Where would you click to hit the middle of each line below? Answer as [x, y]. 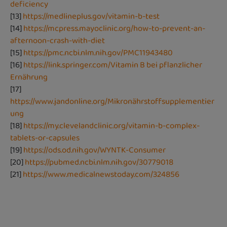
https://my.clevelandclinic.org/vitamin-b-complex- [111, 126]
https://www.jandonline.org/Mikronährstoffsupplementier [112, 101]
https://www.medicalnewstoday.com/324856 [101, 174]
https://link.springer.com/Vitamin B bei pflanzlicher [113, 65]
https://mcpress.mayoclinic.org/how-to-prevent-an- [114, 28]
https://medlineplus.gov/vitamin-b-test [91, 16]
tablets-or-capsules [45, 138]
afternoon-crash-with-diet [58, 41]
